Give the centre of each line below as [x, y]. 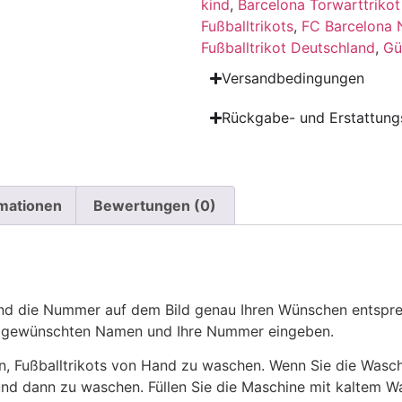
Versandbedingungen [293, 79]
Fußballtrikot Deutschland [288, 48]
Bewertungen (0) [155, 205]
